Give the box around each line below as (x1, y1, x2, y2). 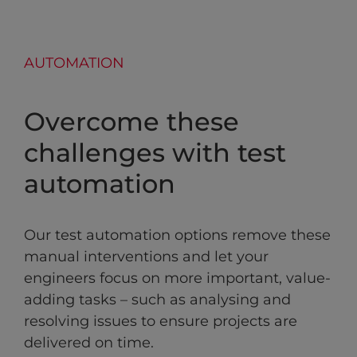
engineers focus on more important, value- (24, 269, 331, 288)
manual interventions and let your (24, 248, 269, 266)
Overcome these (24, 106, 239, 138)
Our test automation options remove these (24, 226, 331, 245)
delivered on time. (24, 334, 154, 352)
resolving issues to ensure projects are (24, 312, 297, 331)
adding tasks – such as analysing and (24, 291, 291, 309)
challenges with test (24, 137, 286, 169)
